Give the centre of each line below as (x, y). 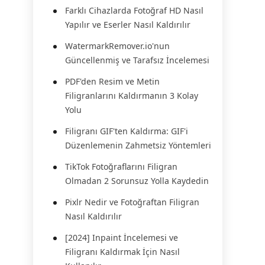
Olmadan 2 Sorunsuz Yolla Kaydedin (137, 181)
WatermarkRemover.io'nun (117, 46)
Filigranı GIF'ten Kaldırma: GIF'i (127, 131)
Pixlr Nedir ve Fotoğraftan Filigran (132, 202)
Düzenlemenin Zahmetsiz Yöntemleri (138, 145)
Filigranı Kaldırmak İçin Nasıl (122, 252)
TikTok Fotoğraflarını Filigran (121, 167)
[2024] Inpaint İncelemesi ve (122, 237)
